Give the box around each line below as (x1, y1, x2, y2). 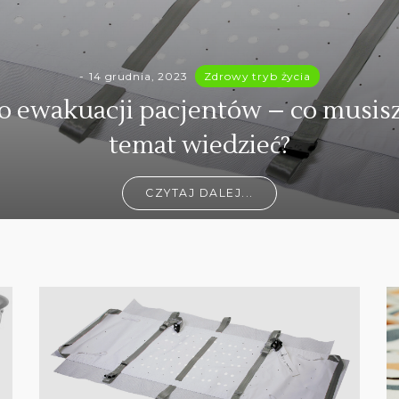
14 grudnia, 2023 (89, 69, 188, 84)
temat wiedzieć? (109, 129, 290, 162)
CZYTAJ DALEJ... (145, 186, 254, 200)
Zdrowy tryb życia (204, 69, 311, 84)
